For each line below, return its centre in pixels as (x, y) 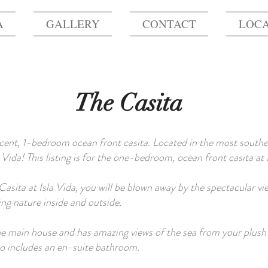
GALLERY (73, 24)
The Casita (129, 103)
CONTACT (169, 24)
